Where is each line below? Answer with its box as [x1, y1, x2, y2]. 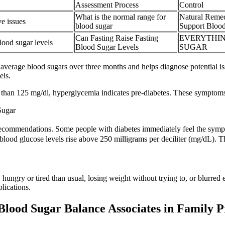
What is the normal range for [75, 12, 166, 21]
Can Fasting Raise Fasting [75, 33, 158, 42]
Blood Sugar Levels [75, 42, 139, 51]
